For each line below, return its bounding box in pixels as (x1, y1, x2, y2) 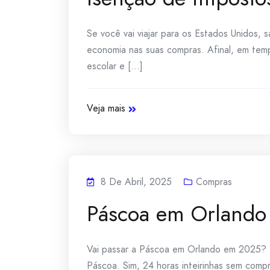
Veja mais (87, 101, 125, 115)
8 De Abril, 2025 (101, 175, 172, 189)
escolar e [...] (87, 59, 143, 73)
